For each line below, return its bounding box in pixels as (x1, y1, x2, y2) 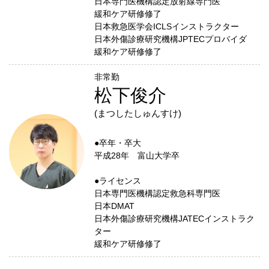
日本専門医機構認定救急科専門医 (94, 189, 220, 198)
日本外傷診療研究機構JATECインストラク (94, 214, 255, 223)
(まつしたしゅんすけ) (94, 108, 181, 118)
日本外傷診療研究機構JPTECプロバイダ (94, 34, 247, 44)
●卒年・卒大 (94, 138, 141, 148)
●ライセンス (94, 176, 141, 186)
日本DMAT (94, 201, 134, 211)
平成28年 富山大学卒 (94, 151, 180, 160)
